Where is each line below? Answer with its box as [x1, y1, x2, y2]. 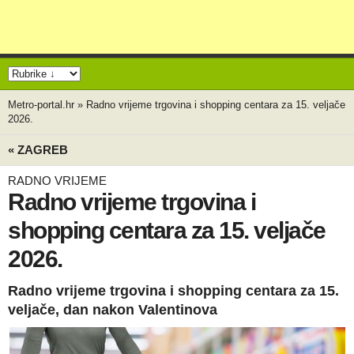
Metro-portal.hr [8, 99, 74, 111]
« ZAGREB [8, 143, 68, 156]
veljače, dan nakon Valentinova [8, 302, 217, 318]
